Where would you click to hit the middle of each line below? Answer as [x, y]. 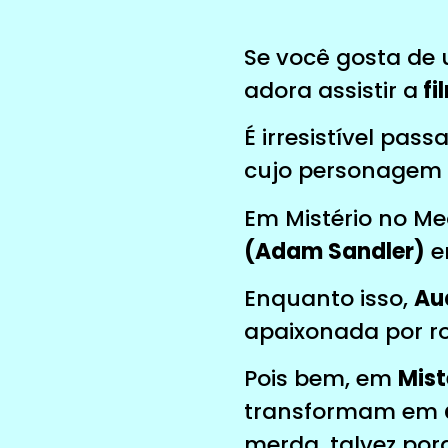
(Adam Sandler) [334, 251]
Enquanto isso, [329, 299]
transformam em [344, 412]
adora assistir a [331, 90]
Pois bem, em [321, 379]
